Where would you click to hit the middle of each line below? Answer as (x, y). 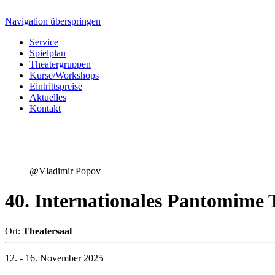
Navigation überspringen (53, 21)
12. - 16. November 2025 (54, 258)
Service (44, 42)
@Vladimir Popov (65, 171)
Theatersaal (47, 231)
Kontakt (45, 108)
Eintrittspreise (56, 86)
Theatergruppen (60, 64)
